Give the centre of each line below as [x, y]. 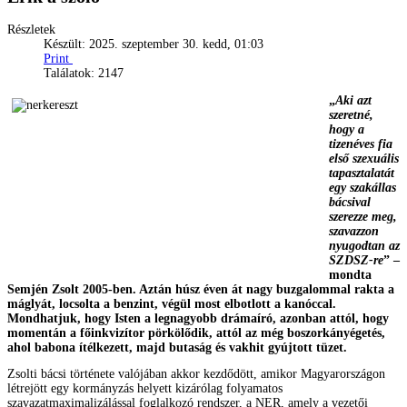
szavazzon [354, 231]
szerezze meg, [363, 216]
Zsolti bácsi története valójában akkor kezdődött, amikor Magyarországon [196, 374]
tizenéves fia [361, 144]
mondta [350, 274]
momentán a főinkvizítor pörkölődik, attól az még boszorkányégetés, [196, 333]
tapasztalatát [362, 173]
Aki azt [353, 100]
